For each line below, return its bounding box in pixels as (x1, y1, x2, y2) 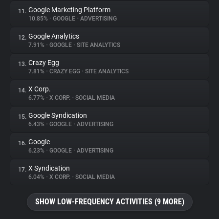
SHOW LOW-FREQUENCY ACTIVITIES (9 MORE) (35, 197, 184, 206)
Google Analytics (28, 32, 79, 40)
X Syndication (28, 164, 70, 172)
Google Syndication (28, 111, 87, 119)
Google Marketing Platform (28, 6, 110, 14)
